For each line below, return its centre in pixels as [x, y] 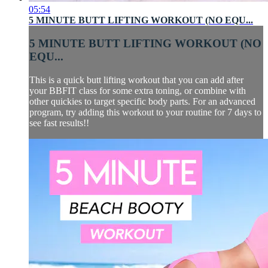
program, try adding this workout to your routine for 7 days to [145, 112]
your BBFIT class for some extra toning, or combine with [138, 90]
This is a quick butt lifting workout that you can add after [136, 80]
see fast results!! [59, 123]
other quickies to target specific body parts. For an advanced [142, 101]
